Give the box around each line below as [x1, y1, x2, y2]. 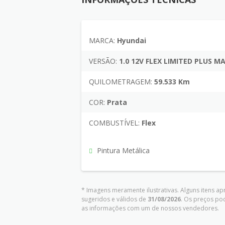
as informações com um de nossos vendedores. [81, 204, 219, 213]
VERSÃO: [89, 56, 117, 66]
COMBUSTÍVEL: [89, 118, 140, 128]
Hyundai [115, 36, 146, 46]
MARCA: [89, 36, 115, 46]
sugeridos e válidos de [81, 195, 148, 204]
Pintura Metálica [95, 146, 150, 156]
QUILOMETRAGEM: [89, 77, 152, 87]
